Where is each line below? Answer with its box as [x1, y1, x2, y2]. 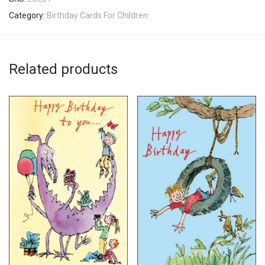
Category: [9, 10, 47, 20]
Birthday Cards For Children [47, 10, 148, 20]
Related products [9, 60, 118, 77]
